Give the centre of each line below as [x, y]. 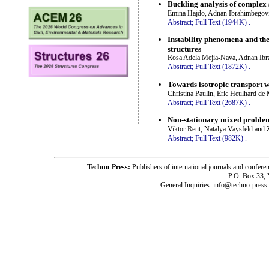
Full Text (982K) [219, 138]
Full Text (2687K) [221, 102]
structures [184, 49]
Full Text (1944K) [221, 22]
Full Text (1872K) [221, 67]
